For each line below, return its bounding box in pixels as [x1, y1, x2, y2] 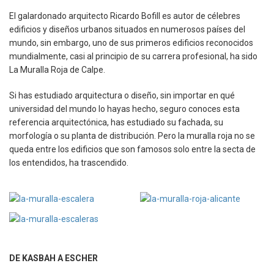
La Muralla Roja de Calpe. [9, 65, 105, 75]
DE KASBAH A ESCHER [9, 253, 98, 263]
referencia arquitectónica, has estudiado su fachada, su [9, 117, 223, 128]
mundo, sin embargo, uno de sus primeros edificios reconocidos [9, 38, 253, 48]
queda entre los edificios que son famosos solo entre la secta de [9, 144, 256, 155]
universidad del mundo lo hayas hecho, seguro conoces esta [9, 104, 240, 114]
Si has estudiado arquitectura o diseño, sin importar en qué [9, 91, 235, 101]
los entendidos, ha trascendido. [9, 158, 128, 168]
